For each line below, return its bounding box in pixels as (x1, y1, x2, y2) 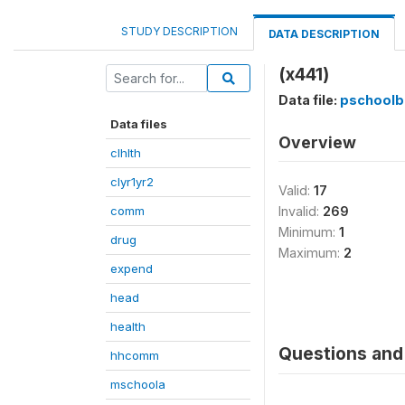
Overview (278, 133, 356, 152)
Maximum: (278, 245, 344, 260)
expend (110, 261, 153, 276)
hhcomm (110, 348, 159, 363)
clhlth (110, 146, 141, 160)
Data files (110, 117, 167, 131)
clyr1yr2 (110, 174, 154, 189)
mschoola (110, 377, 165, 391)
